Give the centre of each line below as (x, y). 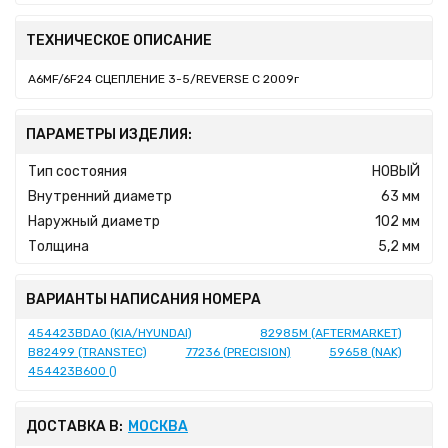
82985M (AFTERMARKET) (331, 333)
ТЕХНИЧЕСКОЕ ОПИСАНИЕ (119, 40)
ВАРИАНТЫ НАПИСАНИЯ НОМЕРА (143, 299)
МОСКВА (158, 426)
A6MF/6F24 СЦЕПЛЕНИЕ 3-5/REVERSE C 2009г (163, 79)
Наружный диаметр (94, 221)
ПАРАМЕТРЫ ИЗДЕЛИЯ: (109, 134)
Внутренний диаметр (100, 196)
